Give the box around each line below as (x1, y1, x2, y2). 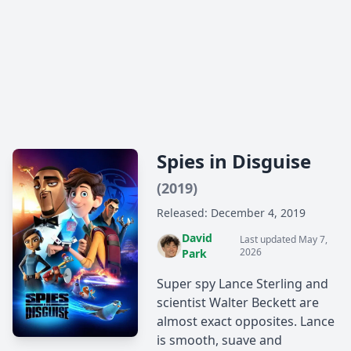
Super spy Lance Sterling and (157, 275, 328, 292)
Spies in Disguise (157, 148, 311, 174)
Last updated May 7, (240, 233, 328, 246)
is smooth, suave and (157, 331, 282, 349)
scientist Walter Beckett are (157, 294, 319, 311)
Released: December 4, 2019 (157, 205, 306, 220)
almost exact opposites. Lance (157, 313, 335, 330)
